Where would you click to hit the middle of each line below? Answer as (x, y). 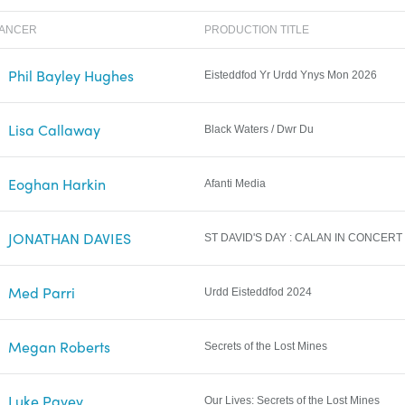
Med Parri (42, 293)
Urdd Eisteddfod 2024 (259, 292)
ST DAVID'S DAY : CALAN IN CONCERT (304, 238)
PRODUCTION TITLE (257, 30)
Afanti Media (235, 184)
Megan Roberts (60, 347)
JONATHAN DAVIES (70, 239)
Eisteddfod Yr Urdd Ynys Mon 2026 (291, 75)
